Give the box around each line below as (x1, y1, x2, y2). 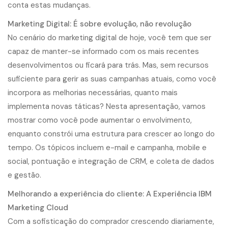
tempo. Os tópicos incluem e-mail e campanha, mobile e (8, 142, 207, 153)
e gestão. (8, 170, 41, 180)
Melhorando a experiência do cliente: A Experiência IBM (8, 189, 212, 199)
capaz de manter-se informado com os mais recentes (8, 46, 199, 56)
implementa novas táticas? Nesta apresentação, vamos (8, 101, 206, 111)
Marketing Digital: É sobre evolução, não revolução (8, 19, 191, 29)
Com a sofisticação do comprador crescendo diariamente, (8, 216, 214, 226)
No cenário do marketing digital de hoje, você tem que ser (8, 33, 211, 43)
